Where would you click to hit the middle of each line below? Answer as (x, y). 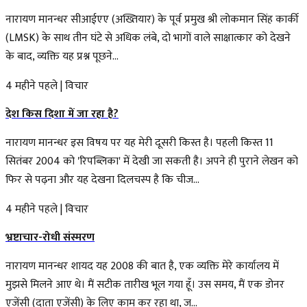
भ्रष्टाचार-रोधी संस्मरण (50, 237)
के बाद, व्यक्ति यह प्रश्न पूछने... (62, 56)
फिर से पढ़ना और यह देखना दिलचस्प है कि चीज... (102, 180)
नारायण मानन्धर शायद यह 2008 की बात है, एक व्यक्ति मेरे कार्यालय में (142, 266)
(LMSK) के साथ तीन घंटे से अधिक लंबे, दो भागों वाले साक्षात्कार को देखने (148, 38)
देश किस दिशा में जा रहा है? (62, 114)
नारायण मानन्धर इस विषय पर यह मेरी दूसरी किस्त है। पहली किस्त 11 (139, 143)
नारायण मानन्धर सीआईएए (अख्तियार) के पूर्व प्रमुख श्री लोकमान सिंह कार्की (152, 19)
